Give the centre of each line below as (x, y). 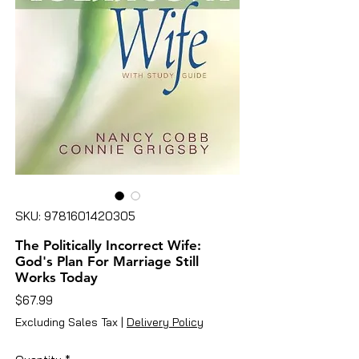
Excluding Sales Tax (67, 322)
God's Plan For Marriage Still (107, 261)
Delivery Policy (165, 322)
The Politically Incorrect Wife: (108, 245)
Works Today (56, 277)
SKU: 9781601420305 (75, 216)
